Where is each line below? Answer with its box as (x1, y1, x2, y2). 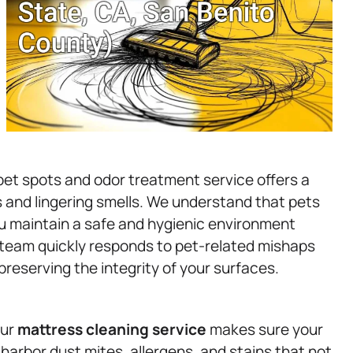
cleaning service (86, 318, 206, 340)
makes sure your (206, 318, 323, 340)
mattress (17, 318, 83, 340)
